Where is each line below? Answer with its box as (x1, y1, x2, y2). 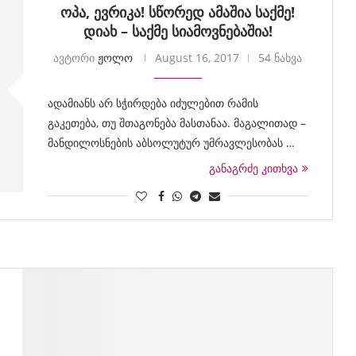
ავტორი (53, 50, 99, 65)
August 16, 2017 (155, 50, 240, 65)
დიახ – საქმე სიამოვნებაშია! (83, 21, 273, 41)
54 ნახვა (258, 50, 303, 65)
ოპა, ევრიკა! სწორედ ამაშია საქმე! (60, 2, 296, 21)
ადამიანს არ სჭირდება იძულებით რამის (47, 95, 258, 110)
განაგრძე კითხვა (208, 161, 298, 176)
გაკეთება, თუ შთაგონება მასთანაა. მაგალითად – (47, 115, 306, 130)
